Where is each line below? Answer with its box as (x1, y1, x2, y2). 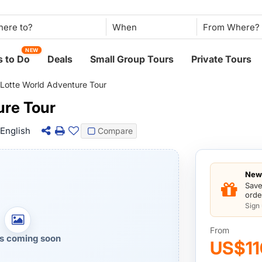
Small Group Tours (90, 53, 174, 65)
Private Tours (191, 53, 252, 65)
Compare (98, 126, 133, 136)
